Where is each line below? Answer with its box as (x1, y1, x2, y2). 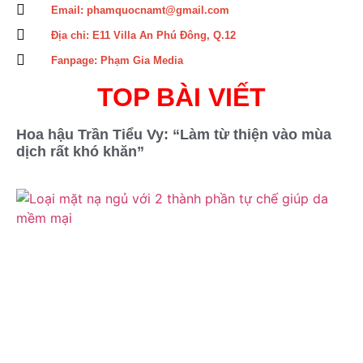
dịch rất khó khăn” (16, 143, 144, 160)
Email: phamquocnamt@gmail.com (50, 3, 229, 16)
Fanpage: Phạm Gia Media (50, 53, 183, 66)
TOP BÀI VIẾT (97, 82, 266, 112)
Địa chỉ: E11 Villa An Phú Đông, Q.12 (50, 28, 236, 41)
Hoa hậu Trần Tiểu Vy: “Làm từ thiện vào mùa (16, 126, 331, 143)
